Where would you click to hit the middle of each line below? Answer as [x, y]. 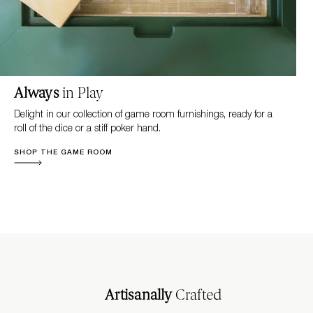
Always [38, 93]
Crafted [197, 295]
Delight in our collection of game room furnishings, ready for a [143, 114]
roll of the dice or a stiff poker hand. [87, 128]
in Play [83, 93]
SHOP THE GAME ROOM [63, 152]
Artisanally [139, 295]
